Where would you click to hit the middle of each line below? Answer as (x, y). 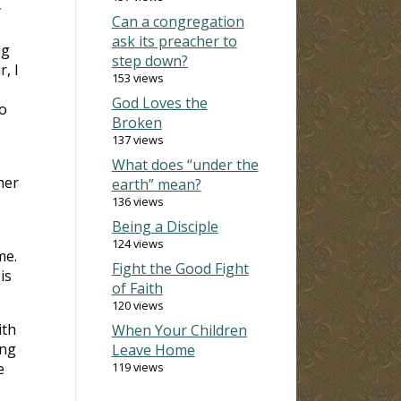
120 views (137, 305)
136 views (137, 201)
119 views (137, 367)
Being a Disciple (165, 226)
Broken (137, 122)
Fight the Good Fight (180, 268)
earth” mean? (156, 184)
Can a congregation (178, 21)
